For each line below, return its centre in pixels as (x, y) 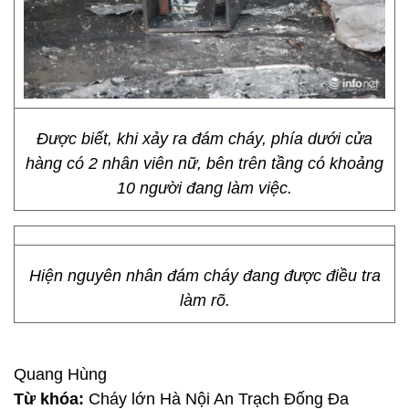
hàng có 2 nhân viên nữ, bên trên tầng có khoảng (204, 163)
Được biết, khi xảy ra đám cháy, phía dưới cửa (204, 139)
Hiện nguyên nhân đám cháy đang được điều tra (204, 276)
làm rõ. (204, 300)
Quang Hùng (60, 374)
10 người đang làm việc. (204, 188)
